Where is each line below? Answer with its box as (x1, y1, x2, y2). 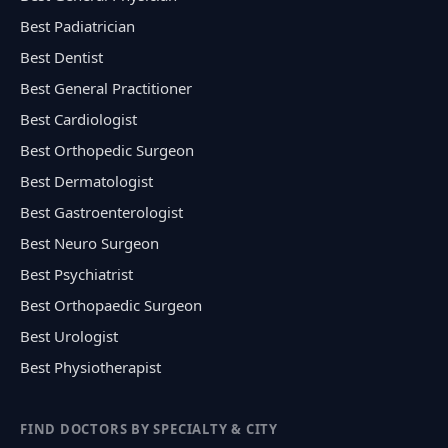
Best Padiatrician (20, 15, 135, 36)
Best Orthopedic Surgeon (20, 139, 194, 160)
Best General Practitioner (20, 77, 192, 98)
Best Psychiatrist (20, 263, 133, 284)
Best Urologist (20, 325, 118, 346)
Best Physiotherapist (20, 356, 161, 377)
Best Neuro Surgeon (20, 232, 159, 253)
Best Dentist (20, 46, 103, 67)
